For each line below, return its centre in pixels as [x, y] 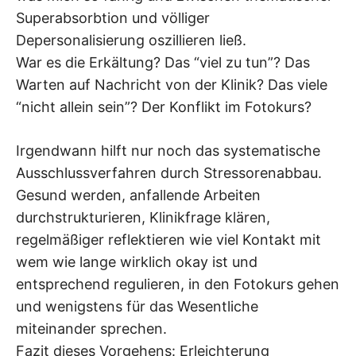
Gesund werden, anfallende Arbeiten [138, 195]
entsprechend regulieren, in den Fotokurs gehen [178, 284]
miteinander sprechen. [91, 329]
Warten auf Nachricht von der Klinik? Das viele [172, 85]
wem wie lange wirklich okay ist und [137, 262]
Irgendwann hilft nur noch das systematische [168, 151]
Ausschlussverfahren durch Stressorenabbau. [169, 173]
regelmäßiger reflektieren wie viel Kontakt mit [168, 240]
